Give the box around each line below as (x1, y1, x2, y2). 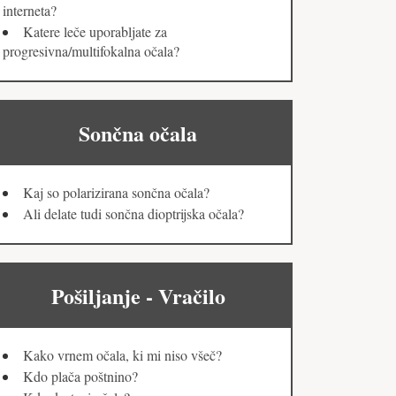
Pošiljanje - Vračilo (50, 280, 225, 312)
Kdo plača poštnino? (23, 367, 138, 386)
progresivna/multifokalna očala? (3, 42, 179, 61)
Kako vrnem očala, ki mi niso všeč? (23, 346, 222, 365)
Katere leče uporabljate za (23, 22, 167, 42)
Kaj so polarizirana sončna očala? (23, 183, 209, 202)
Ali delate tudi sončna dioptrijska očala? (23, 204, 244, 224)
